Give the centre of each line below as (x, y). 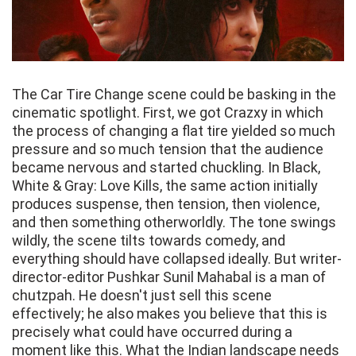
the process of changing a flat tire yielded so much (174, 131)
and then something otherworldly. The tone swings (174, 222)
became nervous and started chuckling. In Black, (166, 168)
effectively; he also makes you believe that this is (170, 314)
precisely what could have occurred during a (152, 332)
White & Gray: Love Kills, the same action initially (165, 186)
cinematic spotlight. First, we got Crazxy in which (168, 113)
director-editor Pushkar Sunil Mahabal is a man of (169, 277)
